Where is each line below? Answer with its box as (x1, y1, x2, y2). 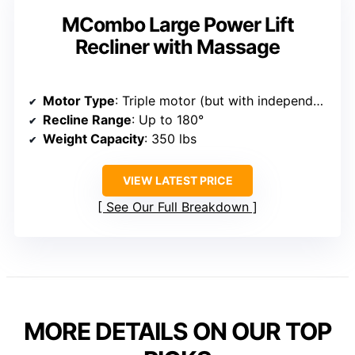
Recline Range (43, 112, 132, 128)
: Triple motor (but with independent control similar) (115, 93, 313, 109)
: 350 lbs (144, 131, 197, 147)
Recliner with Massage (75, 35, 280, 59)
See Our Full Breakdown (106, 199, 249, 216)
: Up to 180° (132, 112, 204, 128)
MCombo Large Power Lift (61, 13, 294, 37)
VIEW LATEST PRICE (122, 174, 233, 188)
